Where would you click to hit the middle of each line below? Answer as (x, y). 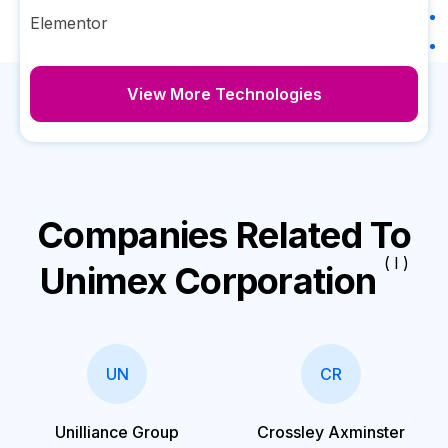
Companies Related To (224, 235)
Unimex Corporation (208, 281)
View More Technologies (224, 94)
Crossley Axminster (331, 432)
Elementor (69, 23)
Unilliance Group (117, 432)
